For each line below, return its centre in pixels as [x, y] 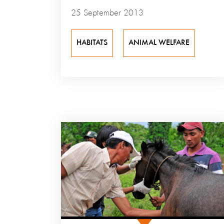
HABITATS [92, 43]
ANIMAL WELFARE [159, 43]
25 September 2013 [107, 13]
